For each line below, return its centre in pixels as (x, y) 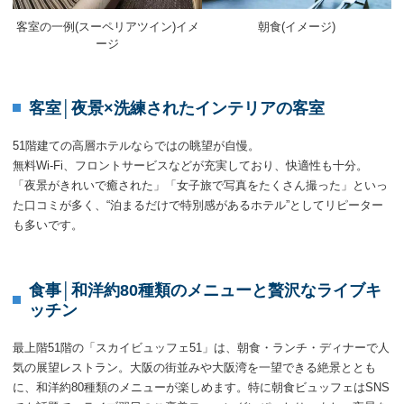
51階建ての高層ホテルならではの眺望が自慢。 (136, 145)
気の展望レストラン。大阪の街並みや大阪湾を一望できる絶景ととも (194, 367)
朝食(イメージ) (297, 27)
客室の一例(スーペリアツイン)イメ (107, 27)
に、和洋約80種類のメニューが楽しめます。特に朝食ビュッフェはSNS (201, 387)
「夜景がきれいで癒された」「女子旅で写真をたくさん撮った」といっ (200, 185)
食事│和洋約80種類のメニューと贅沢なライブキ (205, 290)
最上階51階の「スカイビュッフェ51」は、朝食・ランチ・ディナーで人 (201, 347)
